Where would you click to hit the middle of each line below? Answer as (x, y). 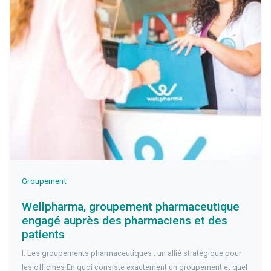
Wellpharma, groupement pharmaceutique (131, 207)
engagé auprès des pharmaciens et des (125, 220)
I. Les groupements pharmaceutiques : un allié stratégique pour (132, 253)
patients (43, 234)
